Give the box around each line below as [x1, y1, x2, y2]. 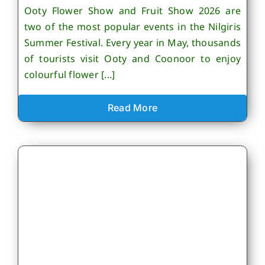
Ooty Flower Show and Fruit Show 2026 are [24, 4, 241, 18]
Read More [107, 102, 158, 114]
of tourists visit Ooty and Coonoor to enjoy [24, 52, 241, 66]
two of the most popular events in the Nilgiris [24, 20, 241, 34]
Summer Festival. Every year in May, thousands [24, 36, 241, 50]
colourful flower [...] [24, 68, 115, 82]
